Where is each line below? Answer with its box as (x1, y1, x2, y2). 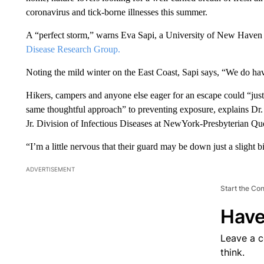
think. (220, 246, 245, 258)
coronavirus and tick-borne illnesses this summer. (25, 6, 207, 17)
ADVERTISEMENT (25, 165, 75, 173)
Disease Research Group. (25, 44, 120, 54)
